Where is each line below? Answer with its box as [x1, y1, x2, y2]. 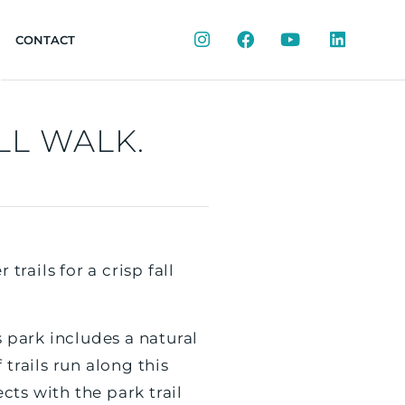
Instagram [209, 32, 271, 46]
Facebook [254, 32, 313, 46]
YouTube [299, 32, 352, 46]
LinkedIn [344, 32, 398, 46]
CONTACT [14, 33, 75, 47]
